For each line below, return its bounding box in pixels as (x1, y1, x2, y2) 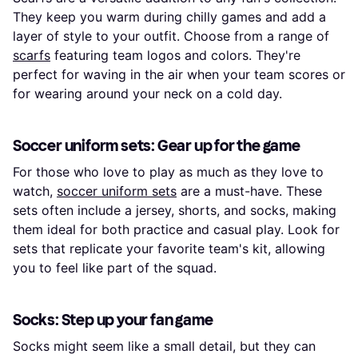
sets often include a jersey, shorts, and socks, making (13, 201, 336, 218)
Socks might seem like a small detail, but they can (13, 337, 316, 354)
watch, (13, 182, 57, 199)
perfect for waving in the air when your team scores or (13, 66, 345, 82)
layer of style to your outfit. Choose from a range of (13, 27, 329, 44)
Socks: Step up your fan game (13, 309, 213, 329)
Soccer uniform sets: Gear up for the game (13, 135, 300, 155)
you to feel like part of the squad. (13, 259, 217, 276)
